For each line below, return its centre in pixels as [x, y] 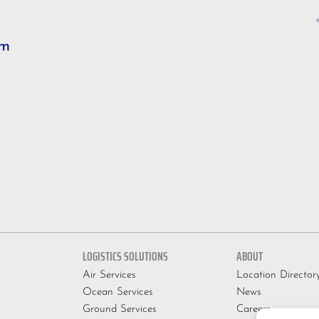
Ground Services [120, 309]
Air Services [110, 275]
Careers [253, 309]
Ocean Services [118, 292]
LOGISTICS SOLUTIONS [126, 256]
